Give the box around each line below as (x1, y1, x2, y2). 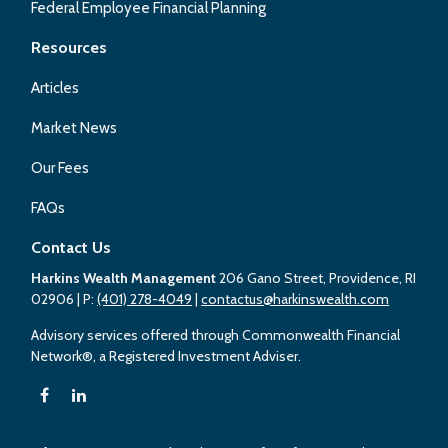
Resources (31, 37, 108, 57)
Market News (31, 118, 118, 137)
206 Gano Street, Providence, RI (219, 268, 417, 287)
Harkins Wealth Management (31, 268, 220, 287)
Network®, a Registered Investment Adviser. (31, 346, 302, 365)
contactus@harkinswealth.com (201, 289, 390, 308)
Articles (31, 78, 80, 97)
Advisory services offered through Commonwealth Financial (31, 325, 401, 344)
